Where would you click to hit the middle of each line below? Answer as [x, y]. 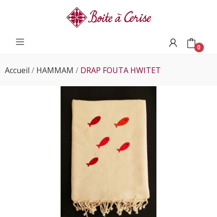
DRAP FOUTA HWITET [121, 70]
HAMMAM [55, 70]
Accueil [17, 70]
